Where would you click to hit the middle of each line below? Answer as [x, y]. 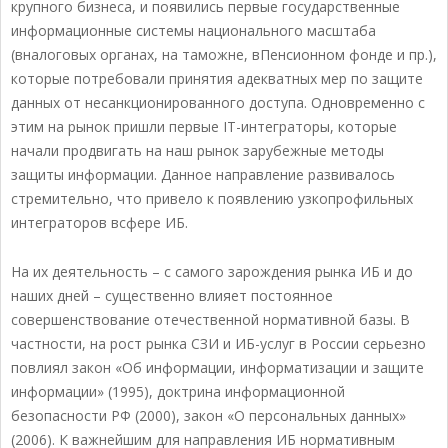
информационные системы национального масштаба [193, 31]
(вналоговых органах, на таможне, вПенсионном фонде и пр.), [224, 55]
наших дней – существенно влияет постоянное [172, 296]
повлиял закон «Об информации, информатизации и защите [217, 368]
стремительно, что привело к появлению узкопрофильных [212, 199]
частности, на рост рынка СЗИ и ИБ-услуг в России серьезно [218, 344]
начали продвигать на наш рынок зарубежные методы [197, 151]
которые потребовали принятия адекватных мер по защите [217, 79]
